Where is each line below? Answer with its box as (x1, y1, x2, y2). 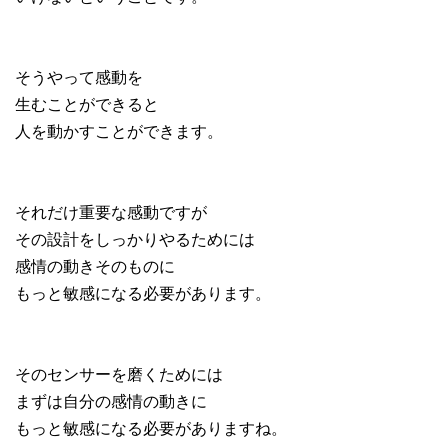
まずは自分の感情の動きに (15, 388, 207, 412)
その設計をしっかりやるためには (15, 226, 255, 250)
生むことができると (15, 91, 159, 115)
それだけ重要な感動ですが (15, 199, 207, 223)
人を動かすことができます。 (15, 118, 223, 142)
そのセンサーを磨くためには (15, 361, 223, 385)
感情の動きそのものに (15, 253, 175, 277)
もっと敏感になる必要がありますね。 (15, 415, 287, 439)
